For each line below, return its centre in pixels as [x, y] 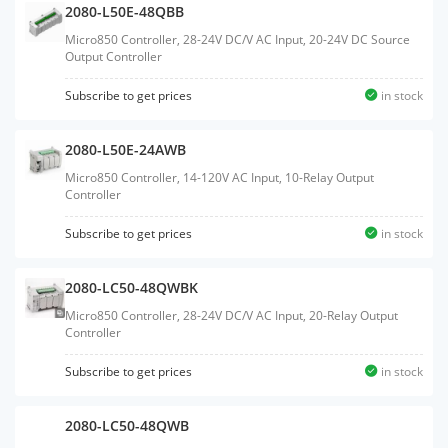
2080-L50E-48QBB [124, 11]
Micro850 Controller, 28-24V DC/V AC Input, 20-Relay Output [231, 315]
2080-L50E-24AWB [125, 149]
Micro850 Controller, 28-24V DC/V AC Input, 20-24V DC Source [237, 39]
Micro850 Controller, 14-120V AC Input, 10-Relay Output [219, 177]
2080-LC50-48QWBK [131, 287]
